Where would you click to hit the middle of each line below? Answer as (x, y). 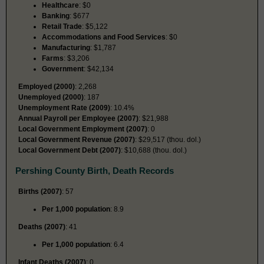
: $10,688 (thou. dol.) (154, 150)
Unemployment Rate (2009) (64, 108)
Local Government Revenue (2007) (77, 139)
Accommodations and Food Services (104, 37)
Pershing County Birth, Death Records (95, 170)
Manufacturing (66, 47)
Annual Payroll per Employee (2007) (78, 118)
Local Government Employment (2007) (83, 129)
